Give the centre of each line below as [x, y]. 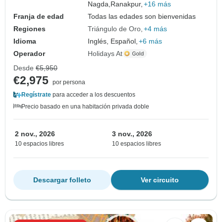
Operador [29, 53]
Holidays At [105, 53]
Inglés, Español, [113, 41]
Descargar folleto [62, 180]
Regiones [29, 28]
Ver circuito [160, 180]
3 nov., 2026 [132, 134]
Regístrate [36, 94]
